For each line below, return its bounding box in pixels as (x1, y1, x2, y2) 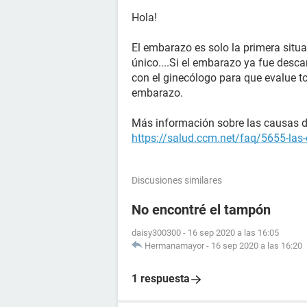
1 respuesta (132, 272, 190, 285)
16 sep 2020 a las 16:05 (188, 228, 279, 238)
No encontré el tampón (132, 201, 271, 218)
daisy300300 (132, 228, 181, 238)
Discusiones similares (132, 175, 222, 186)
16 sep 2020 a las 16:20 (211, 241, 302, 251)
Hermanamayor (145, 241, 204, 251)
